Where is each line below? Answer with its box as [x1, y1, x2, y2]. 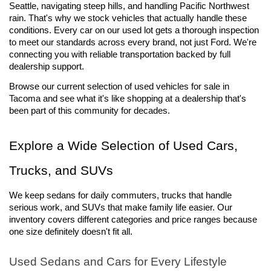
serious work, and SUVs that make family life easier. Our [9, 202, 232, 212]
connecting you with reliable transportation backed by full [9, 50, 230, 59]
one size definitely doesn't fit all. [9, 226, 132, 237]
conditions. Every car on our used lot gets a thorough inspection [9, 25, 259, 35]
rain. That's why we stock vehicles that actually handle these [9, 13, 247, 23]
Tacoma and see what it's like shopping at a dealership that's [9, 94, 246, 104]
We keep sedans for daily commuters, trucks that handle [9, 190, 232, 200]
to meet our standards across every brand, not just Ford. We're [9, 38, 256, 47]
